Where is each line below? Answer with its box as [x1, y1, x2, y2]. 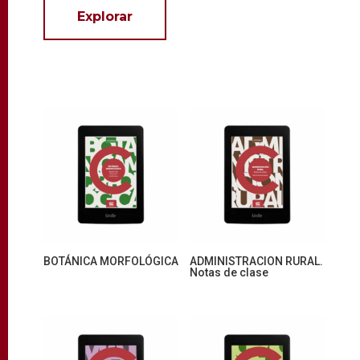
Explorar [76, 9, 133, 25]
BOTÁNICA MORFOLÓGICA [43, 254, 178, 268]
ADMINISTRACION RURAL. [190, 254, 323, 268]
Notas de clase [190, 265, 268, 279]
